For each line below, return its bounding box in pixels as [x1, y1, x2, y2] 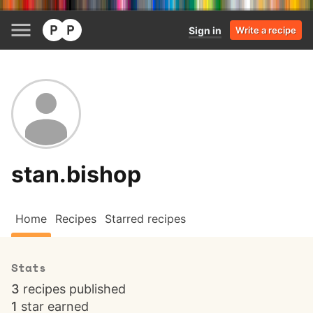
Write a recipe [235, 24, 296, 36]
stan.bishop [11, 161, 141, 188]
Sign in [189, 24, 221, 36]
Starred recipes [105, 212, 186, 226]
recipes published [23, 282, 126, 296]
